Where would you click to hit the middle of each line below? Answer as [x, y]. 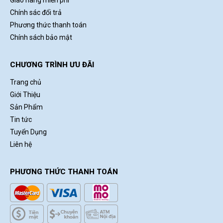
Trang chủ [26, 82]
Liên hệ [21, 145]
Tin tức [21, 120]
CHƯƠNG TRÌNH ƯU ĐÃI [52, 65]
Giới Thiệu [25, 95]
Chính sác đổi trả [36, 13]
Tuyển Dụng [28, 132]
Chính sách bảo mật [41, 38]
